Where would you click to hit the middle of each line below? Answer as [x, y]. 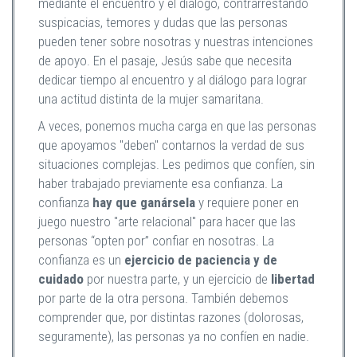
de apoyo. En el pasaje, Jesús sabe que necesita [165, 61]
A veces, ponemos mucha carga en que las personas [177, 126]
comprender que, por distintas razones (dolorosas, [171, 317]
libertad [293, 279]
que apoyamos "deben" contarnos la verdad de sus [171, 145]
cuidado [61, 279]
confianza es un [81, 260]
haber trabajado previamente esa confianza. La [161, 183]
